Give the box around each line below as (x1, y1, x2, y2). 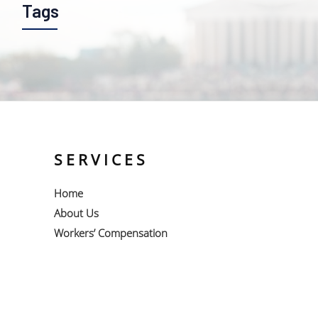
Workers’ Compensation (54, 226, 168, 240)
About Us (54, 206, 99, 220)
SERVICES (54, 150, 148, 170)
